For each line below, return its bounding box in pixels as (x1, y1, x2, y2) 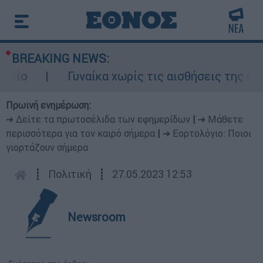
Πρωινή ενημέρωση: (6, 99, 91, 111)
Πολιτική (48, 167, 92, 181)
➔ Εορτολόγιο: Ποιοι (163, 127, 251, 139)
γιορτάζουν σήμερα (6, 141, 88, 153)
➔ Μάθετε (198, 113, 243, 125)
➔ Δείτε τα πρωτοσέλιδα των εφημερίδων (6, 113, 190, 125)
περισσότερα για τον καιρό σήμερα (6, 127, 155, 139)
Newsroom (68, 210, 126, 224)
